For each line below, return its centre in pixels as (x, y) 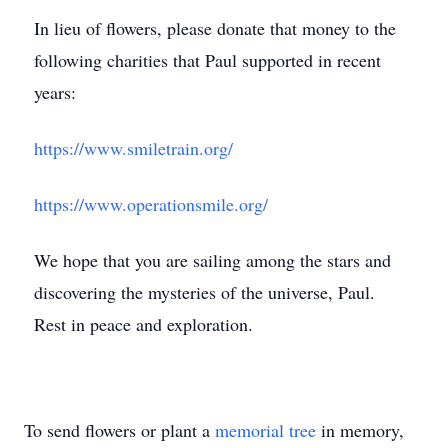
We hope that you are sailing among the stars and (212, 260)
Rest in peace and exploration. (143, 324)
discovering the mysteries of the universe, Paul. (207, 292)
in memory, (360, 430)
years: (55, 92)
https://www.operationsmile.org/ (151, 204)
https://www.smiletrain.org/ (133, 148)
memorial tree (265, 430)
